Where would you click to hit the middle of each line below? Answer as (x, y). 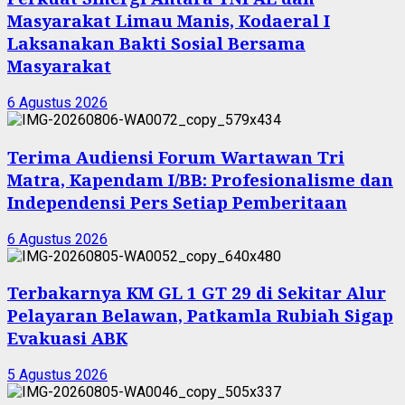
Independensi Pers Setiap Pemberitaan (177, 202)
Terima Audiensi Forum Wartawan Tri (176, 156)
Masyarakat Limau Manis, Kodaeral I (169, 21)
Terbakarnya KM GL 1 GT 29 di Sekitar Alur (197, 293)
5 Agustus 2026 (57, 374)
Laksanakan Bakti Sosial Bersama (156, 43)
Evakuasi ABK (67, 338)
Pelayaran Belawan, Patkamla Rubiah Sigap (200, 316)
